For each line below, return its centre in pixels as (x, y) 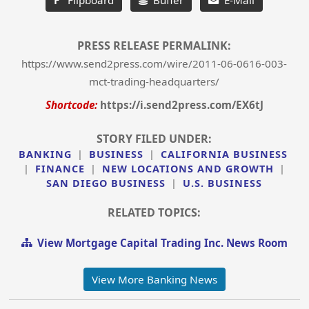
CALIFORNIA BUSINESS (225, 154)
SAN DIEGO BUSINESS (106, 183)
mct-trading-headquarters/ (154, 81)
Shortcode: (71, 104)
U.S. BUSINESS (223, 183)
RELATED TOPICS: (154, 213)
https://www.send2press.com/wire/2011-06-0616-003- (154, 63)
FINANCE (60, 168)
